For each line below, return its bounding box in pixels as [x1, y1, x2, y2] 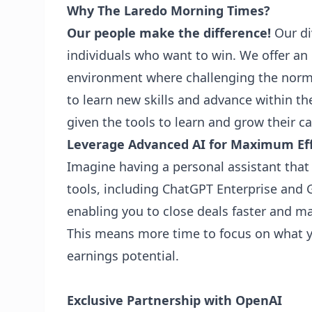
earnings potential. [67, 247, 179, 264]
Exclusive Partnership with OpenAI [67, 292, 282, 309]
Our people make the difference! [67, 24, 271, 41]
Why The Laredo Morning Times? [67, 2, 274, 19]
